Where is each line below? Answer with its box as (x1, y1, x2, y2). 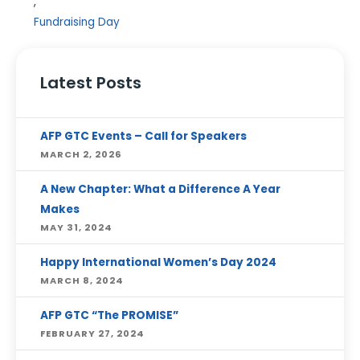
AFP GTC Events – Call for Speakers (40, 129, 247, 144)
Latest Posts (40, 72, 141, 94)
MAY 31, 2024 (40, 221, 112, 234)
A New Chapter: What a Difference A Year (40, 182, 280, 197)
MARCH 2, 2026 (40, 148, 122, 161)
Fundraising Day (34, 14, 121, 30)
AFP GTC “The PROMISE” (40, 308, 178, 323)
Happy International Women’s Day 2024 (40, 255, 276, 270)
